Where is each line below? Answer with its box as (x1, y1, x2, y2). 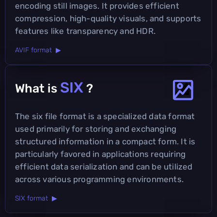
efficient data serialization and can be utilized (15, 161, 193, 171)
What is (15, 81, 60, 95)
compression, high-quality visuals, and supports (15, 13, 201, 23)
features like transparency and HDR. (15, 26, 155, 36)
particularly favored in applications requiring (15, 149, 186, 159)
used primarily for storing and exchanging (15, 124, 177, 134)
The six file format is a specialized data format (15, 111, 195, 121)
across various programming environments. (15, 174, 184, 184)
